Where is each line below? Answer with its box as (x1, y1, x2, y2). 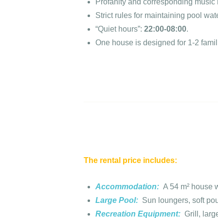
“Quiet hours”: (95, 25, 144, 34)
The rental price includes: (84, 156, 177, 165)
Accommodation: (95, 182, 163, 191)
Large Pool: (95, 196, 142, 205)
